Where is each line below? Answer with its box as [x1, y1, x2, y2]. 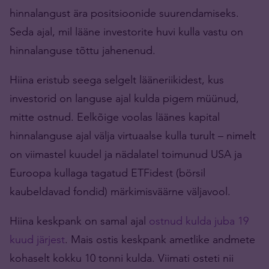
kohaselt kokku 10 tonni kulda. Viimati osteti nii [10, 250, 234, 265]
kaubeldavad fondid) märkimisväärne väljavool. [10, 184, 231, 198]
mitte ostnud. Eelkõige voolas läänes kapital [10, 109, 220, 124]
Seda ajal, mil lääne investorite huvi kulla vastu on [10, 24, 243, 38]
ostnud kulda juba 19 [149, 213, 249, 228]
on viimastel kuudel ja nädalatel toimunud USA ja [10, 147, 242, 161]
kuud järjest [10, 232, 65, 246]
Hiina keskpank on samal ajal [10, 213, 149, 228]
